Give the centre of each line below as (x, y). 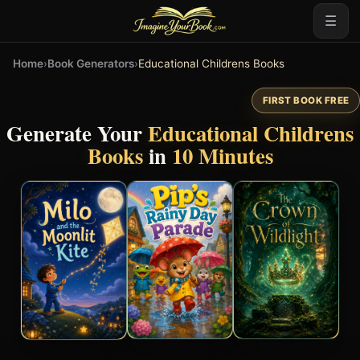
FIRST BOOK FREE (306, 100)
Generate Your (77, 133)
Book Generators (91, 63)
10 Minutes (222, 155)
